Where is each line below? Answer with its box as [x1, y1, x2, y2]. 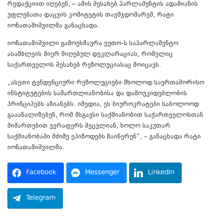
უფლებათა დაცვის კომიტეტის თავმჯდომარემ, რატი [7, 10, 174, 21]
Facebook [26, 168, 56, 178]
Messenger [85, 168, 119, 178]
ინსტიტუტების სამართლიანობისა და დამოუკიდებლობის [7, 89, 187, 99]
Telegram [26, 193, 55, 204]
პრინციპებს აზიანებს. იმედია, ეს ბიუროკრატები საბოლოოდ [7, 100, 199, 110]
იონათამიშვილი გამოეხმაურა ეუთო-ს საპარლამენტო [7, 39, 178, 49]
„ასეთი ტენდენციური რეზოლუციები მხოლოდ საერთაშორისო [7, 78, 204, 88]
